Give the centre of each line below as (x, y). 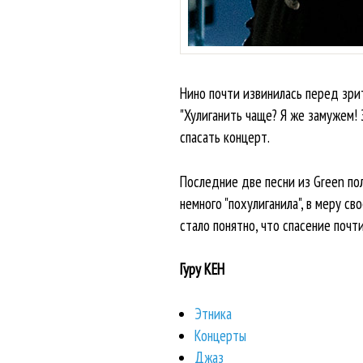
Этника (213, 313)
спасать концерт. (224, 137)
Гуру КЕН (202, 269)
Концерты (220, 335)
